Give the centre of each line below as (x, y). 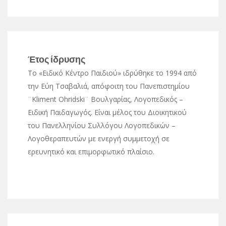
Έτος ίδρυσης (56, 59)
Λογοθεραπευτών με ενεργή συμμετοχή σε (99, 138)
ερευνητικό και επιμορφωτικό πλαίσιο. (91, 151)
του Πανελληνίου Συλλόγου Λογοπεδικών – (102, 125)
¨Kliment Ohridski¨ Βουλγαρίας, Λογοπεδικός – (105, 99)
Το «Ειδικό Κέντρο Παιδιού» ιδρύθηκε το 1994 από (112, 73)
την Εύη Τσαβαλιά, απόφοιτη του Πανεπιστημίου (109, 86)
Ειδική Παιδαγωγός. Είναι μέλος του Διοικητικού (107, 112)
